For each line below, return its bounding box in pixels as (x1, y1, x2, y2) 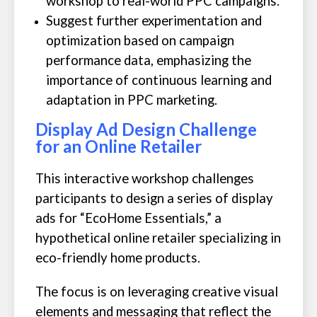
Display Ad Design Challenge (35, 119, 257, 139)
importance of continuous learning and (46, 72, 272, 88)
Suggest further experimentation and (46, 13, 262, 28)
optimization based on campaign (46, 33, 234, 48)
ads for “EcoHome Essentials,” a (35, 210, 221, 226)
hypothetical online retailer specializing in (35, 230, 281, 246)
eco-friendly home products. (35, 250, 200, 265)
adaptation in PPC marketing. (46, 92, 217, 108)
